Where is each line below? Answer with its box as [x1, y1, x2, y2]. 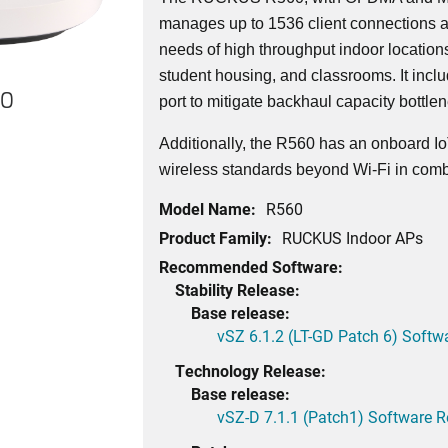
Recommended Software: [159, 256, 344, 277]
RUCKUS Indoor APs [282, 227, 424, 248]
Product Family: [159, 227, 273, 248]
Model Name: [159, 198, 257, 219]
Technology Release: [175, 360, 327, 381]
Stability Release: [175, 279, 301, 300]
